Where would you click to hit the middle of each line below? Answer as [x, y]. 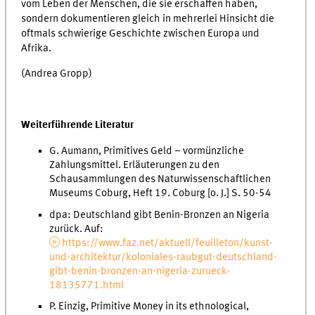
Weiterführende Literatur [78, 126]
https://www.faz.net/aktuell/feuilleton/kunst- [167, 243]
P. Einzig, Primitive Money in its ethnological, [149, 307]
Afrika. [37, 48]
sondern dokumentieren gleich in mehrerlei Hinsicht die [148, 19]
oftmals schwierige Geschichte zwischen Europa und [141, 33]
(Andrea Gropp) [57, 74]
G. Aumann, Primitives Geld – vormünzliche [147, 151]
